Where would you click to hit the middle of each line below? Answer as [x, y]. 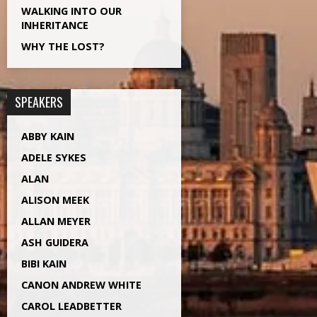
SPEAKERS [39, 102]
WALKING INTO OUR [71, 11]
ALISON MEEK [55, 200]
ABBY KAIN [48, 136]
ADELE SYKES [54, 157]
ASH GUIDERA [55, 242]
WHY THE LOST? [63, 46]
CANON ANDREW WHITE [81, 285]
